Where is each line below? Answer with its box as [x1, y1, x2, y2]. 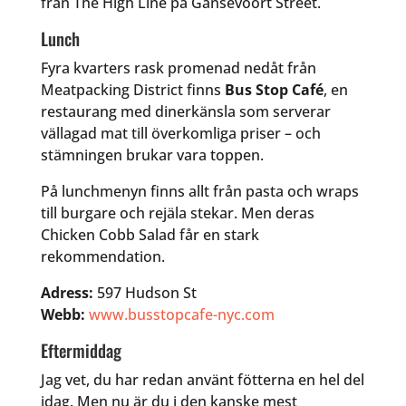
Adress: [40, 283, 93, 304]
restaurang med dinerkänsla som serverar [40, 101, 331, 122]
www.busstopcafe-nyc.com [88, 304, 275, 325]
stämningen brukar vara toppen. [40, 145, 264, 166]
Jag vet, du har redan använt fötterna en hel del [40, 370, 364, 391]
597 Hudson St [92, 283, 197, 304]
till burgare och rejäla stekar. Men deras [40, 203, 314, 224]
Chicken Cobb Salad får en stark [40, 225, 259, 246]
